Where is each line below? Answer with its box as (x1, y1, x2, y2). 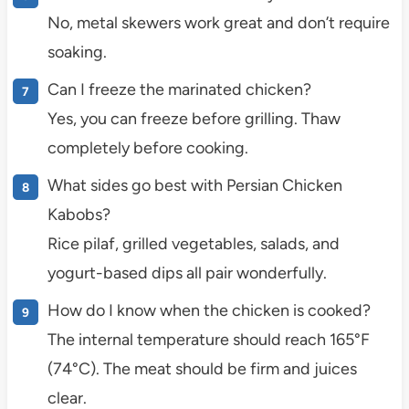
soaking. (47, 41, 107, 62)
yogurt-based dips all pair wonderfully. (47, 262, 327, 283)
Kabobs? (47, 204, 110, 225)
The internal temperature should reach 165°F (47, 329, 370, 350)
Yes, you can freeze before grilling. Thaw (47, 108, 341, 129)
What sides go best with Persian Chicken (47, 174, 342, 195)
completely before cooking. (47, 137, 248, 158)
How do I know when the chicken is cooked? (47, 299, 371, 320)
